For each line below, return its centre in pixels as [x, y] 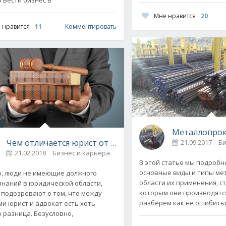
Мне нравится [175, 16]
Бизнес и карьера [81, 153]
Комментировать [91, 27]
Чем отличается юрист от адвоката [77, 143]
